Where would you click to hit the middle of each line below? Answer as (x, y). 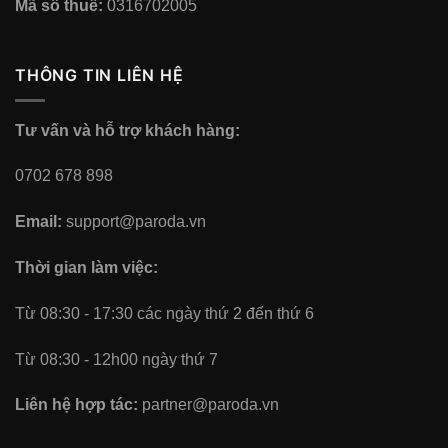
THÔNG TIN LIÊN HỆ (99, 75)
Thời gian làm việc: (86, 267)
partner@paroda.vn (210, 405)
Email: (38, 222)
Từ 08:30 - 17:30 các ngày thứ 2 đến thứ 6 (164, 313)
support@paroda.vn (134, 222)
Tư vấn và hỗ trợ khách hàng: (127, 130)
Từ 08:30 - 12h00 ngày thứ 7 (116, 359)
